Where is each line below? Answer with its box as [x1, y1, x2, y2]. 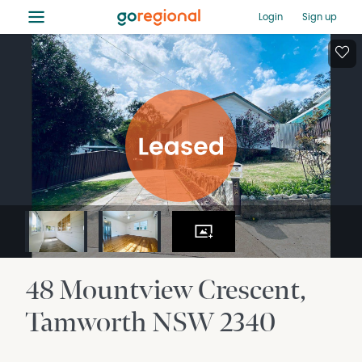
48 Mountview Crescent [25, 273, 301, 308]
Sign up [301, 11, 337, 22]
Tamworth [25, 305, 153, 340]
